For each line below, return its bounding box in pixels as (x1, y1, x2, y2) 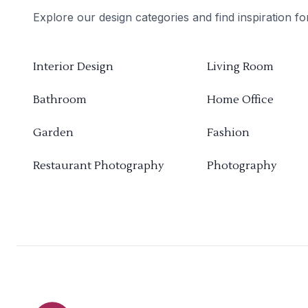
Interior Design (33, 60, 113, 74)
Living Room (206, 60, 274, 74)
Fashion (206, 126, 250, 140)
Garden (33, 126, 74, 140)
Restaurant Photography (33, 159, 164, 173)
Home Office (206, 93, 274, 107)
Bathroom (33, 93, 87, 107)
